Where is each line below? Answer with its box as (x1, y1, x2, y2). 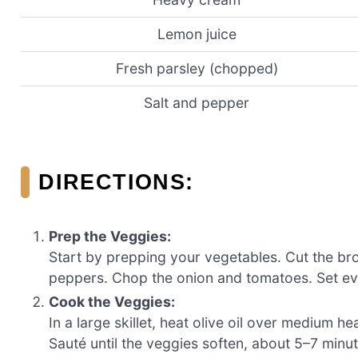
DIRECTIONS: (38, 169, 194, 194)
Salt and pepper (144, 94, 249, 112)
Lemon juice (157, 26, 237, 43)
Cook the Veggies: (49, 293, 176, 311)
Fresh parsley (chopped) (115, 60, 278, 78)
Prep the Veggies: (49, 227, 172, 245)
